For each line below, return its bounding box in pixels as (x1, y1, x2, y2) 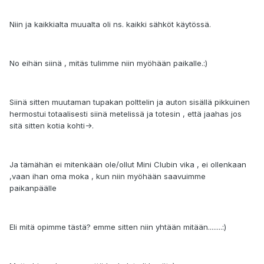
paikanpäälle (9, 183, 57, 193)
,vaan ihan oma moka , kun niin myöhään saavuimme (9, 171, 206, 181)
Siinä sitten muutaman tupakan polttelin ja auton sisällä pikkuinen (9, 97, 250, 107)
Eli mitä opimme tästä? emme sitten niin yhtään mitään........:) (9, 222, 226, 232)
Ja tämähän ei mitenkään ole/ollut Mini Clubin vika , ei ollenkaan (9, 160, 246, 170)
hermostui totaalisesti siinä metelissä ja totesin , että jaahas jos (9, 109, 242, 119)
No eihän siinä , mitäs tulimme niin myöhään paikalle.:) (9, 58, 207, 68)
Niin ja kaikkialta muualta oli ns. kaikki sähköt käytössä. (9, 19, 211, 29)
